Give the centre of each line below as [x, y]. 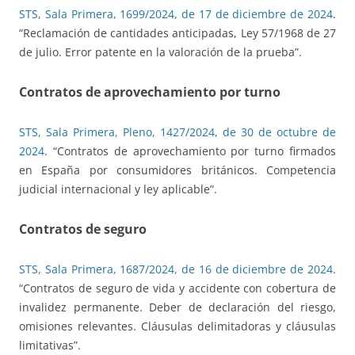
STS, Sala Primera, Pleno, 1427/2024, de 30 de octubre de [177, 132]
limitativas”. [50, 345]
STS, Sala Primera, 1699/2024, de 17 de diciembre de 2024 [176, 14]
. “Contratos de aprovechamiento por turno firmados [190, 151]
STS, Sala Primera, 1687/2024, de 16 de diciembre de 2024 [176, 269]
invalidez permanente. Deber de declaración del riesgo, [177, 307]
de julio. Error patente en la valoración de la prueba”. [160, 52]
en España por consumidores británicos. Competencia [177, 170]
